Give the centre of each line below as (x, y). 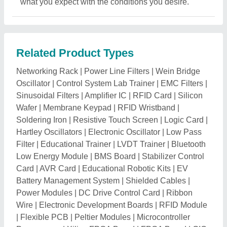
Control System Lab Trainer (105, 84)
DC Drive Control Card (119, 193)
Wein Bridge (178, 71)
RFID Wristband (146, 108)
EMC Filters (182, 84)
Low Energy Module (52, 157)
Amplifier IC (106, 96)
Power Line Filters (117, 71)
